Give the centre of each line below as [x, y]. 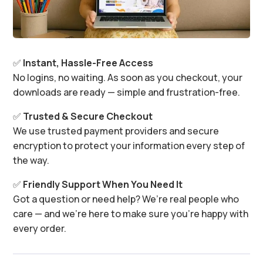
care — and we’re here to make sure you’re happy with [131, 214]
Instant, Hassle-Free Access [88, 63]
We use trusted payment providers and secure [116, 131]
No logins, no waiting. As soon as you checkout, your [128, 78]
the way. [31, 161]
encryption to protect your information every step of [129, 146]
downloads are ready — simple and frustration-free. [127, 92]
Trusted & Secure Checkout [88, 117]
